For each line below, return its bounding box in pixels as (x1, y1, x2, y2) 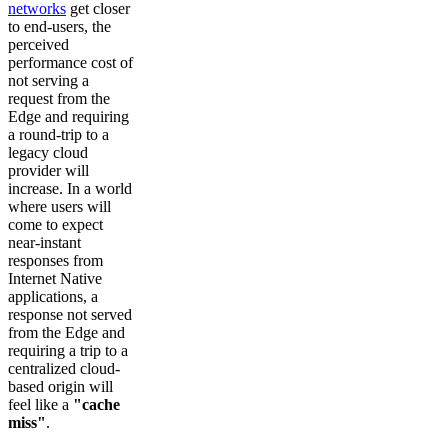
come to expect (8, 215, 103, 233)
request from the (8, 89, 110, 107)
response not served (8, 305, 132, 323)
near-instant (8, 233, 81, 251)
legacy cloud (8, 143, 88, 161)
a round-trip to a (8, 125, 109, 143)
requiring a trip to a (8, 341, 128, 359)
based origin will (8, 377, 113, 395)
